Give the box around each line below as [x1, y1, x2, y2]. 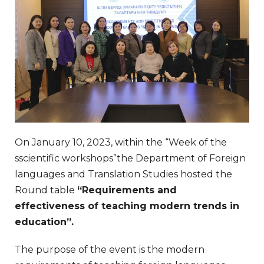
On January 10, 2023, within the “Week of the [15, 136, 227, 148]
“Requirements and [77, 184, 177, 196]
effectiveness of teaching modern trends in [15, 200, 239, 212]
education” [15, 216, 71, 227]
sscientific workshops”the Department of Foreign [15, 152, 246, 164]
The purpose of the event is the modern [15, 243, 204, 255]
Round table [15, 184, 77, 196]
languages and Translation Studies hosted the [15, 168, 232, 180]
